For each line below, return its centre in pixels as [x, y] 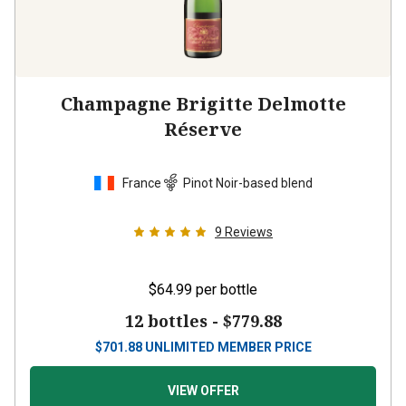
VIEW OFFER [203, 391]
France [142, 183]
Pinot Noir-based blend [248, 183]
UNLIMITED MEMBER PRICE [228, 347]
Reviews [249, 232]
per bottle [227, 290]
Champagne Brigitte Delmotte [203, 104]
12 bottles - [174, 321]
